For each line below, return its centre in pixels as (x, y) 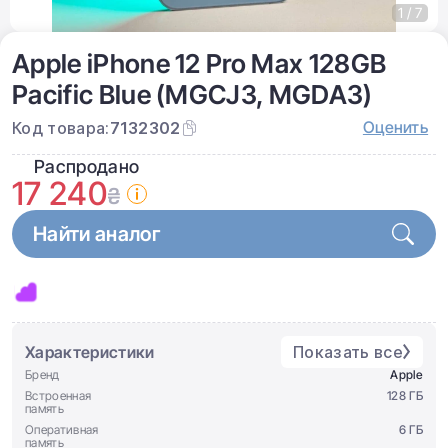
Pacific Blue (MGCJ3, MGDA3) (192, 94)
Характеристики (90, 351)
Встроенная (58, 395)
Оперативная (62, 429)
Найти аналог (97, 234)
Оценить (395, 127)
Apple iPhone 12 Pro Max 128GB (199, 63)
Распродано (87, 166)
